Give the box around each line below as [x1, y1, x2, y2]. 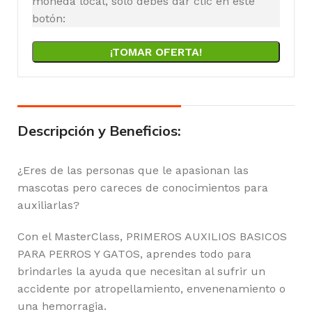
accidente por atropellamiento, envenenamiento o [17, 281, 286, 295]
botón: [32, 11, 65, 25]
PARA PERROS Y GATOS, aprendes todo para [17, 247, 251, 260]
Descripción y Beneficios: [17, 121, 181, 139]
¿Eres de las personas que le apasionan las [17, 163, 249, 177]
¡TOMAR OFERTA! [110, 45, 202, 58]
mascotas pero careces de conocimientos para [17, 180, 268, 194]
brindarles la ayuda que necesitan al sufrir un [17, 264, 265, 278]
